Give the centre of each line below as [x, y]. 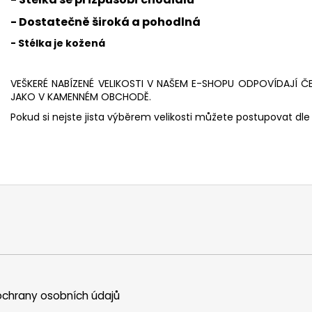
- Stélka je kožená [58, 43]
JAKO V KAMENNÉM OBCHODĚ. [81, 96]
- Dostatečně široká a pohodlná [106, 22]
